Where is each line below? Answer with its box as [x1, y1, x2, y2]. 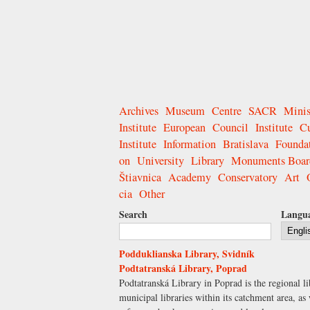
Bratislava [223, 136, 268, 152]
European [163, 120, 206, 136]
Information [163, 136, 216, 152]
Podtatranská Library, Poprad [119, 261, 247, 276]
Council [212, 120, 248, 136]
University [137, 153, 184, 169]
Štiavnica [119, 170, 161, 185]
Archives [119, 103, 158, 119]
